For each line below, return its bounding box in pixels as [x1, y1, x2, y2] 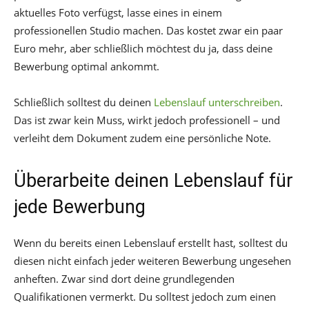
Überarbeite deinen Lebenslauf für [14, 170, 293, 192]
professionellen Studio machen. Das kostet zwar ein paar [14, 23, 283, 38]
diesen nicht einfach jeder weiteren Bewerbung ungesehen [14, 254, 291, 268]
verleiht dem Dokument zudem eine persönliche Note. [14, 131, 271, 146]
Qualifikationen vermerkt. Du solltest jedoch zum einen [14, 290, 276, 304]
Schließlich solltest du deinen [14, 95, 154, 110]
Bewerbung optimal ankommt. [14, 59, 159, 74]
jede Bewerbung [14, 196, 146, 219]
